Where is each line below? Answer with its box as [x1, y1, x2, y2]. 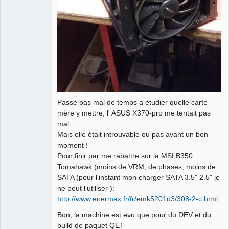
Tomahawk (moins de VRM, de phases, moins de [57, 163, 216, 171]
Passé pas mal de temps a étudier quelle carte [57, 98, 208, 107]
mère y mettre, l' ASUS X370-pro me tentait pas [57, 109, 211, 118]
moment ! [57, 141, 88, 150]
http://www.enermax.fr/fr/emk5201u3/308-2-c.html [57, 195, 218, 203]
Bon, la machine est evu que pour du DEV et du [57, 211, 211, 219]
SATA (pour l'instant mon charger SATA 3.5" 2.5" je [57, 173, 220, 182]
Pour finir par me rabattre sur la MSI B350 [57, 152, 193, 161]
